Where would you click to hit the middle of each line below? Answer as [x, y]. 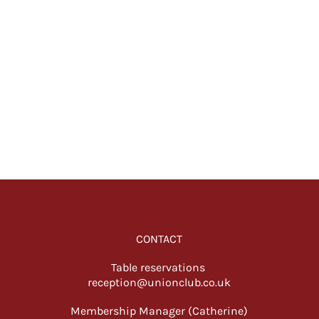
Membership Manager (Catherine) [159, 311]
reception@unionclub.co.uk [159, 282]
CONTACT [159, 239]
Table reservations [159, 267]
